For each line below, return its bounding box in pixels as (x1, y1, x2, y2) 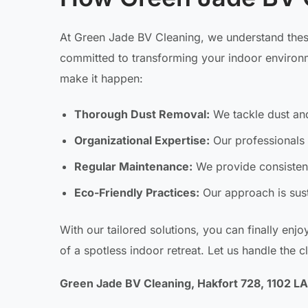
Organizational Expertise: (74, 133, 210, 148)
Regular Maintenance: (74, 159, 192, 174)
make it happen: (60, 71, 143, 86)
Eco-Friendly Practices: (74, 186, 199, 200)
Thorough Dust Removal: (74, 107, 210, 122)
